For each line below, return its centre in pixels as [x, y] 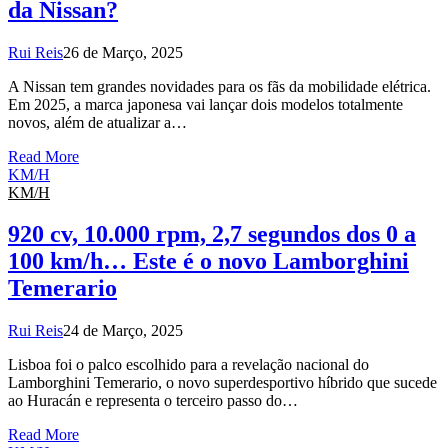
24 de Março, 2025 [123, 331]
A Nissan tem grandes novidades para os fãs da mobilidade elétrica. [219, 86]
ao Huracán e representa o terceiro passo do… [153, 401]
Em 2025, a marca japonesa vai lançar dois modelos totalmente [205, 104]
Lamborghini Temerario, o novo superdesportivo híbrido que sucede [222, 383]
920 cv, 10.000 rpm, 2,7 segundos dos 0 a [212, 234]
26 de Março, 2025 [123, 52]
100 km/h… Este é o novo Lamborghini [208, 261]
